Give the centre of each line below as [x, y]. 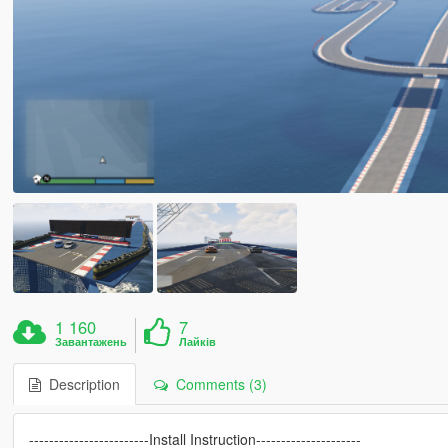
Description [80, 383]
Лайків [198, 341]
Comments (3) [217, 383]
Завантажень [91, 341]
